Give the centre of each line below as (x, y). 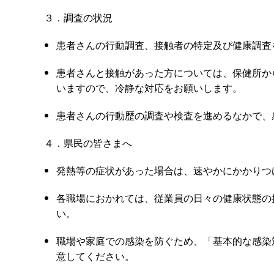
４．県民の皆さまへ (88, 143)
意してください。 (95, 256)
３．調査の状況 (78, 17)
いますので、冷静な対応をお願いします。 (149, 87)
